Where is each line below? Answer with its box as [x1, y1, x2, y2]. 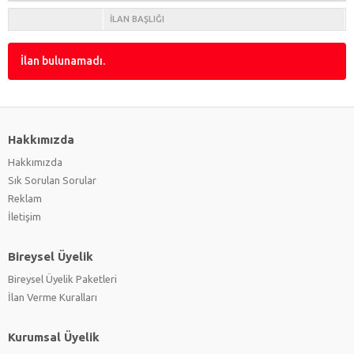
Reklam [8, 192, 42, 204]
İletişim [8, 210, 41, 222]
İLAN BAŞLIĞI [110, 13, 164, 24]
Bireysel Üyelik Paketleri [8, 273, 117, 284]
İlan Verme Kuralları [8, 291, 97, 303]
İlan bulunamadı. [21, 54, 105, 67]
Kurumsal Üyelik [8, 330, 100, 344]
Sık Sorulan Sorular [8, 174, 96, 186]
